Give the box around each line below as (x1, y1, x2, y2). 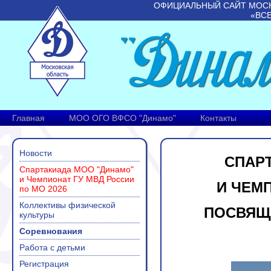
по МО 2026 (19, 184, 67, 194)
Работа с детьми (19, 243, 85, 252)
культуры (19, 210, 54, 220)
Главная (12, 113, 45, 123)
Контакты (200, 113, 237, 123)
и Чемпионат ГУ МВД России (19, 174, 134, 184)
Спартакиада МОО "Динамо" (19, 165, 134, 174)
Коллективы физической (19, 200, 116, 210)
